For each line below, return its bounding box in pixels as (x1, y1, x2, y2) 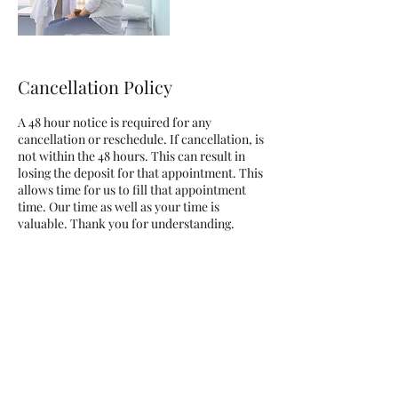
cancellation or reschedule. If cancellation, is (18, 130, 264, 147)
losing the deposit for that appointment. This (18, 163, 263, 181)
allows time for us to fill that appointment (18, 180, 246, 198)
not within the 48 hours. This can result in (18, 147, 245, 164)
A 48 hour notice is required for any (18, 113, 211, 131)
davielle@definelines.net (18, 378, 153, 396)
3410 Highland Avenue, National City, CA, (18, 328, 243, 346)
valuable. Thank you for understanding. (18, 214, 235, 232)
